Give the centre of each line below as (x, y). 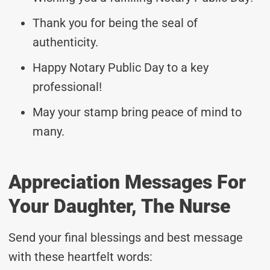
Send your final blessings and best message (126, 237)
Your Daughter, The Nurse (119, 206)
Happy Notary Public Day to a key (121, 67)
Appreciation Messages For (127, 182)
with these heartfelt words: (80, 256)
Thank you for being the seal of (115, 23)
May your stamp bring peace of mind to (137, 112)
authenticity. (65, 42)
